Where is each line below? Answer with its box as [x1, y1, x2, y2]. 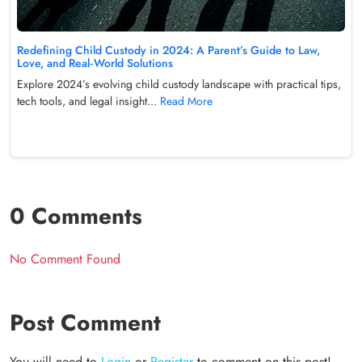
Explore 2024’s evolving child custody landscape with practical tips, [17, 75, 341, 92]
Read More [160, 92, 213, 109]
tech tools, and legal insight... [17, 92, 160, 109]
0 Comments [10, 199, 142, 233]
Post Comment [10, 305, 161, 339]
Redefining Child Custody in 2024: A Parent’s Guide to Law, [17, 41, 320, 58]
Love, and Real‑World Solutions [17, 54, 173, 71]
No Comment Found [10, 249, 120, 268]
